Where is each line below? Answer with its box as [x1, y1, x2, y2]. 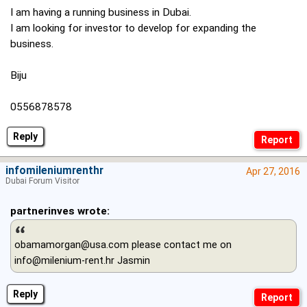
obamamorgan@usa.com [14, 238, 132, 251]
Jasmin [117, 254, 150, 267]
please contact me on [132, 238, 232, 251]
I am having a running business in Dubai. [10, 6, 191, 19]
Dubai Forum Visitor [5, 176, 79, 186]
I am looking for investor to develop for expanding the [10, 22, 256, 35]
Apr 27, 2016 [246, 166, 300, 177]
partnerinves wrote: [10, 205, 110, 218]
